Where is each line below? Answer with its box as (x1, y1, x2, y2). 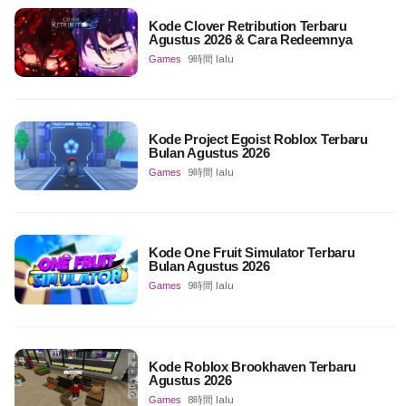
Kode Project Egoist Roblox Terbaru (148, 130, 368, 147)
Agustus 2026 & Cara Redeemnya (148, 31, 353, 47)
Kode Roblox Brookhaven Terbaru (148, 358, 356, 374)
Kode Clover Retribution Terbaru (148, 17, 347, 34)
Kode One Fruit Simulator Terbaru (148, 245, 355, 261)
